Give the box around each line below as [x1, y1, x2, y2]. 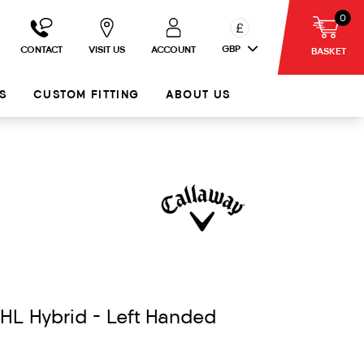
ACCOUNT [151, 45, 196, 55]
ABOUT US [165, 89, 232, 102]
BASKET [310, 46, 346, 57]
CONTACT [20, 45, 63, 55]
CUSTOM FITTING [33, 89, 140, 102]
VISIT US [89, 45, 125, 55]
